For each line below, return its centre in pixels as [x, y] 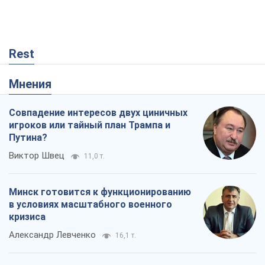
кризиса [27, 217]
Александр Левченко [52, 235]
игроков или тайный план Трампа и [90, 125]
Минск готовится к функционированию [100, 192]
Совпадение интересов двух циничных [98, 113]
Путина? [28, 138]
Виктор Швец [37, 156]
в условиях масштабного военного [91, 205]
